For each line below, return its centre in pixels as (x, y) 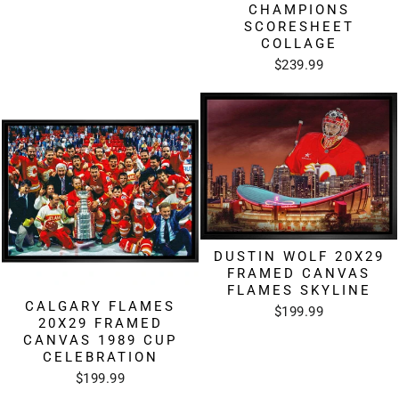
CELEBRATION (100, 358)
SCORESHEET (299, 27)
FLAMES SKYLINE (299, 291)
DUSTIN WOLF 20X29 (299, 257)
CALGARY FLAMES (100, 307)
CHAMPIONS (299, 10)
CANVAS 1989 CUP (100, 341)
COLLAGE (299, 44)
